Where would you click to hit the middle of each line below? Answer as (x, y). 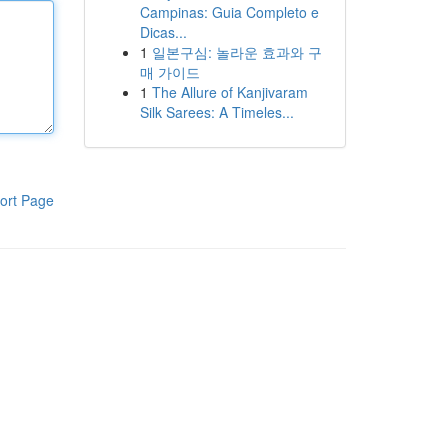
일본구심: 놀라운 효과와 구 (236, 52)
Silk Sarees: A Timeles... (216, 112)
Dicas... (163, 32)
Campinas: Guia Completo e (229, 12)
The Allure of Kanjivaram (229, 92)
